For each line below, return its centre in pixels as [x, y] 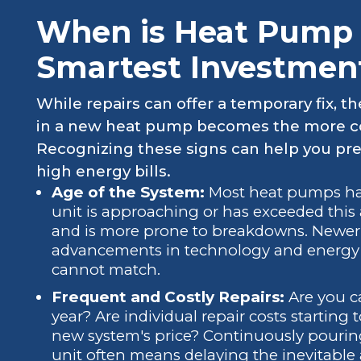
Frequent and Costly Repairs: [168, 297]
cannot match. [106, 270]
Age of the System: [128, 193]
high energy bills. [103, 172]
